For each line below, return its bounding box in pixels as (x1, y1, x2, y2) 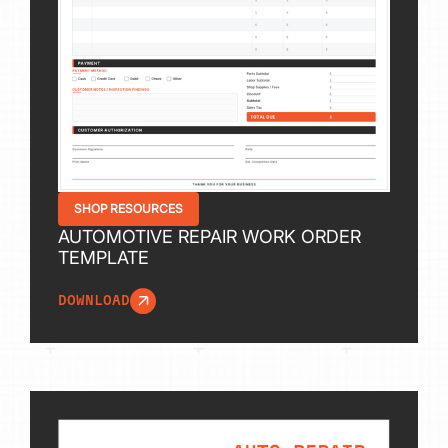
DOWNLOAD (57, 294, 130, 309)
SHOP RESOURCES (73, 200, 183, 216)
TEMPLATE (57, 246, 149, 268)
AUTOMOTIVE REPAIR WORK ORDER (57, 225, 361, 247)
